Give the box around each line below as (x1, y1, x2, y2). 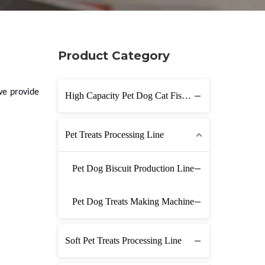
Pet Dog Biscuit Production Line (72, 163, 194, 173)
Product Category (58, 48, 170, 63)
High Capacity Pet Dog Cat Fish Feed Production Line (182, 90, 191, 101)
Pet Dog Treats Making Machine (72, 196, 194, 206)
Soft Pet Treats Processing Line (65, 235, 182, 245)
